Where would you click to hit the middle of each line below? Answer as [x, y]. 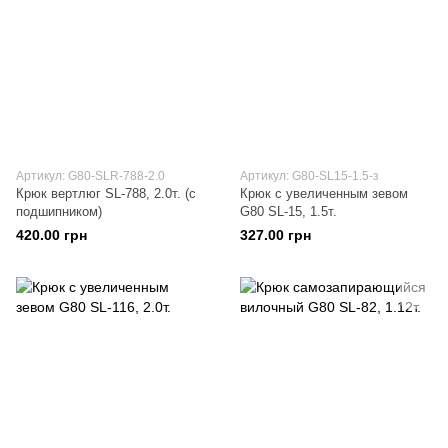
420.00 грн [51, 235]
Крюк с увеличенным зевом [324, 193]
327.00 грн [275, 235]
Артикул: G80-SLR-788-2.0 [90, 176]
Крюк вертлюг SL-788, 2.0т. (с [106, 193]
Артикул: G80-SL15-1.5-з [309, 176]
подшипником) [59, 211]
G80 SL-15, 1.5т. [288, 211]
